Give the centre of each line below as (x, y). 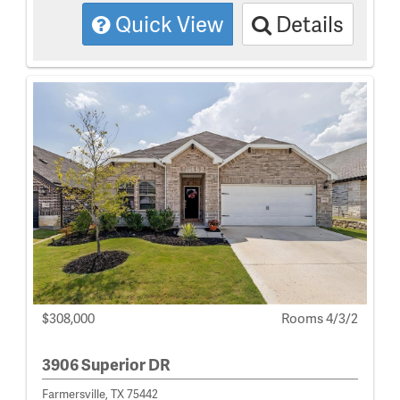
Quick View (167, 24)
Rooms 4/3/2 (320, 317)
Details (308, 24)
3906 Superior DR (106, 363)
